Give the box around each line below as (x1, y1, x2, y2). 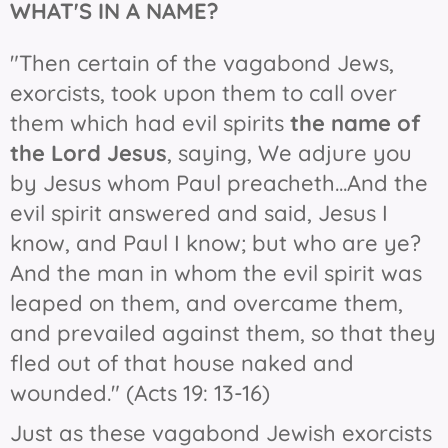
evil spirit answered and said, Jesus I (10, 199, 388, 228)
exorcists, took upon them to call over (10, 79, 397, 108)
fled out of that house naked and (10, 349, 354, 378)
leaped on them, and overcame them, (10, 289, 403, 318)
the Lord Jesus (10, 139, 167, 168)
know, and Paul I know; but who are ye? (10, 229, 421, 258)
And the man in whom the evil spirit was (10, 259, 422, 288)
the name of (290, 109, 421, 138)
